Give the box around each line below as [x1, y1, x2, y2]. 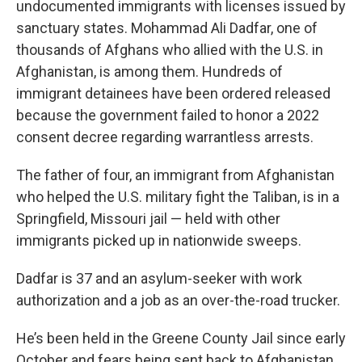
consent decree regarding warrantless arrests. [16, 128, 314, 146]
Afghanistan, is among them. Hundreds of [16, 63, 283, 81]
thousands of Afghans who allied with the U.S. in [16, 41, 323, 59]
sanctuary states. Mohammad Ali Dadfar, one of [16, 19, 318, 37]
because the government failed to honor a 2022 [16, 107, 319, 124]
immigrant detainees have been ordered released [16, 85, 330, 103]
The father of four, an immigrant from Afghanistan [16, 166, 335, 184]
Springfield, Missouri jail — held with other [16, 210, 280, 228]
